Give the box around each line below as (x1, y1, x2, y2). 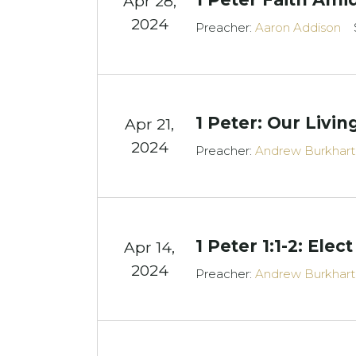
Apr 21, (125, 115, 175, 134)
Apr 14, (124, 238, 176, 257)
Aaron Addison (255, 20, 342, 36)
